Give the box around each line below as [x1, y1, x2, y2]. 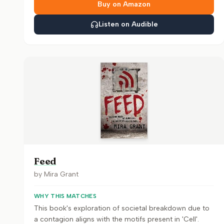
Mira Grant [44, 170, 78, 178]
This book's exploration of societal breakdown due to [34, 204, 209, 212]
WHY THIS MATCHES [34, 192, 96, 199]
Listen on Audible [98, 20, 158, 28]
